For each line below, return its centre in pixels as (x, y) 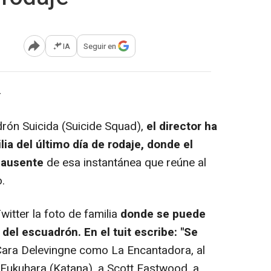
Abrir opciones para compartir (83, 50)
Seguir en (100, 46)
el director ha (182, 126)
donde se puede (163, 214)
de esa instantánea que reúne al (125, 163)
